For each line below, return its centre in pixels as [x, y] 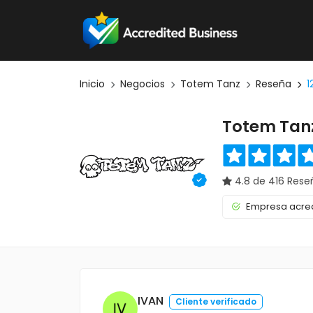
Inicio [92, 84]
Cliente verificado [216, 301]
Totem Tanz [210, 84]
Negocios [143, 84]
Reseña [274, 84]
